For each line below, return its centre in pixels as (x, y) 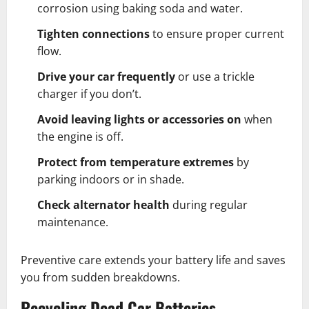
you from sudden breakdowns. (100, 278)
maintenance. (73, 222)
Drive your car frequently (106, 77)
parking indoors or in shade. (111, 180)
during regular (209, 205)
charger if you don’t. (89, 94)
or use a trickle (215, 77)
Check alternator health (103, 205)
